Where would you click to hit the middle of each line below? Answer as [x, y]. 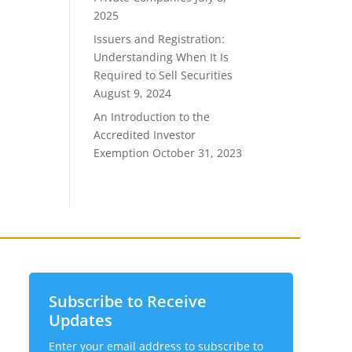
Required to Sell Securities [163, 75]
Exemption [122, 152]
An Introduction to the [152, 116]
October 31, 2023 [198, 152]
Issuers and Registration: [159, 38]
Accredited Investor [145, 134]
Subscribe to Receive [127, 302]
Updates [80, 321]
